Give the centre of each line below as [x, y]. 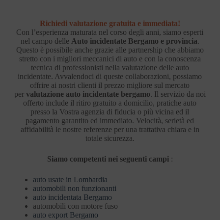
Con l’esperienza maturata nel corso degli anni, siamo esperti [110, 32]
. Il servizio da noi [178, 94]
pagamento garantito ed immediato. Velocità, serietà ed [110, 120]
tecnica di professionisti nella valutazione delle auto [110, 67]
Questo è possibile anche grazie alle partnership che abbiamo [110, 50]
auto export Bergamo [65, 215]
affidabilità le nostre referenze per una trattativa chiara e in [110, 129]
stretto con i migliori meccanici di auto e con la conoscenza [110, 58]
